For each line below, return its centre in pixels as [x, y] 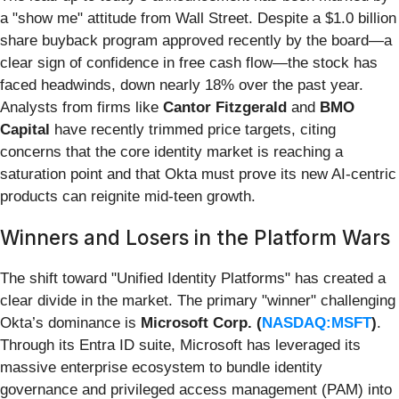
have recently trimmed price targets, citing [193, 129]
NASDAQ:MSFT [317, 322]
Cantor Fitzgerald [225, 107]
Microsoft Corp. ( [201, 322]
